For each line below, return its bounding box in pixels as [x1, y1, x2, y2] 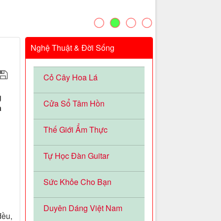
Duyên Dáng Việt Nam [43, 202, 122, 214]
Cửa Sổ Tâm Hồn [43, 98, 105, 110]
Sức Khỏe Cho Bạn [43, 176, 111, 188]
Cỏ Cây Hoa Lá [43, 72, 98, 83]
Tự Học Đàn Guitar [43, 150, 109, 162]
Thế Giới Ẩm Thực [43, 124, 108, 136]
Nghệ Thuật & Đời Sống [30, 42, 114, 54]
